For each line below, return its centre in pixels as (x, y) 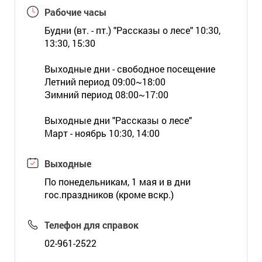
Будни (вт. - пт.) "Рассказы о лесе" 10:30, (132, 30)
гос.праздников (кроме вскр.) (109, 194)
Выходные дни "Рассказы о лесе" (118, 120)
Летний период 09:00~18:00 (105, 82)
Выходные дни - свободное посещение (130, 69)
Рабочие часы (75, 12)
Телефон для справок (91, 225)
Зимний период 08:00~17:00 (106, 94)
